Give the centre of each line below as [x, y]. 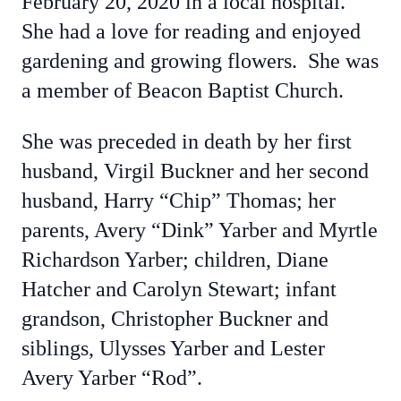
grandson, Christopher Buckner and [175, 319]
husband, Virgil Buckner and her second [195, 171]
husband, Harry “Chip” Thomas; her [179, 200]
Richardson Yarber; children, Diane [175, 260]
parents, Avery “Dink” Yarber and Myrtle [200, 230]
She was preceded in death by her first [187, 141]
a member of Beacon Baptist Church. [183, 90]
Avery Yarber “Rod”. [112, 378]
